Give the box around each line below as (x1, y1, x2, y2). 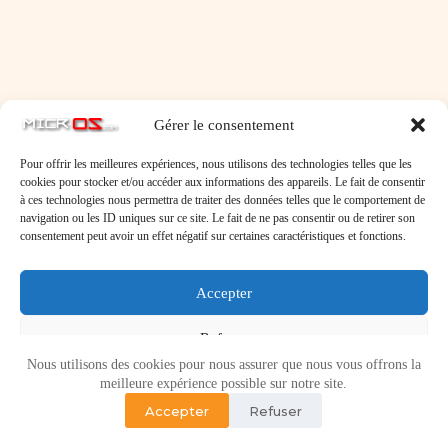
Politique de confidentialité (209, 418, 334, 432)
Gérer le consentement (154, 116, 294, 133)
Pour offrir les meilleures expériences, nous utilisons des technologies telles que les (20, 157, 412, 171)
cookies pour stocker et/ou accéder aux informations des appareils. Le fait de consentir (20, 175, 425, 189)
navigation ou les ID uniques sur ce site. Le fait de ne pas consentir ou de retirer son (20, 211, 415, 225)
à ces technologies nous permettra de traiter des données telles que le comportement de (20, 193, 425, 207)
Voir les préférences (162, 374, 286, 391)
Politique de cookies (114, 418, 209, 432)
